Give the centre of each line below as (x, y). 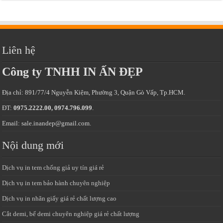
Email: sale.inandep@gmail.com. (47, 123)
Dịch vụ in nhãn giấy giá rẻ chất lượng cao (59, 199)
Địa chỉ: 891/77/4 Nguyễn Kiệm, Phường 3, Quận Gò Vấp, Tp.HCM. (94, 93)
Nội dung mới (33, 145)
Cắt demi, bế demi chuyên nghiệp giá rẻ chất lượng (71, 214)
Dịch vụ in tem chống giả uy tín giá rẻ (53, 168)
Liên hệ (19, 50)
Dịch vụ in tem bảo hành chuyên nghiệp (56, 183)
